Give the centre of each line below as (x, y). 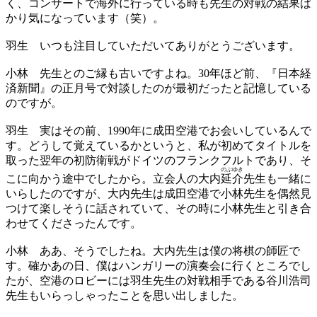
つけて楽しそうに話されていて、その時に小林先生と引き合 (158, 209)
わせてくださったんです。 (74, 224)
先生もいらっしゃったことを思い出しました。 (125, 296)
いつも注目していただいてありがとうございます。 (164, 46)
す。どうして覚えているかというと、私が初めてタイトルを (158, 146)
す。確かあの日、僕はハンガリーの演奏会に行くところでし (158, 266)
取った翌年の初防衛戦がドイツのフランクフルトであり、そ (158, 161)
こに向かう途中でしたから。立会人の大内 (113, 179)
